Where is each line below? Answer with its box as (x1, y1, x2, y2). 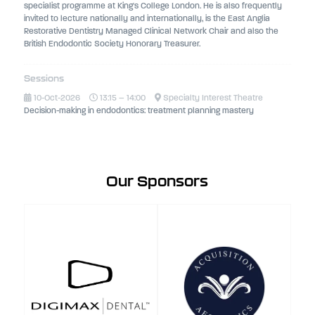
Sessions (23, 73, 64, 84)
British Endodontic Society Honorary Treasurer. (23, 39, 200, 49)
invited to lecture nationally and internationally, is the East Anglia (23, 13, 270, 24)
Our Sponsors (106, 173, 209, 190)
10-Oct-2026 (31, 93, 80, 103)
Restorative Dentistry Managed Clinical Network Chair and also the (23, 26, 278, 37)
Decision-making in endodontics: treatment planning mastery (23, 105, 254, 116)
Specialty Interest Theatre (160, 93, 263, 103)
